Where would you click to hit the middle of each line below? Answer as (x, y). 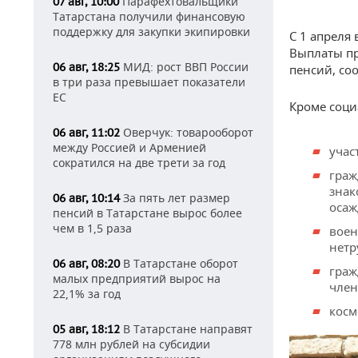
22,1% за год (87, 294)
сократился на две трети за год (139, 163)
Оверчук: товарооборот (187, 132)
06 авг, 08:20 (86, 264)
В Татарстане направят (186, 329)
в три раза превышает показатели (149, 82)
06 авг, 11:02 (86, 133)
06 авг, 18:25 (86, 67)
